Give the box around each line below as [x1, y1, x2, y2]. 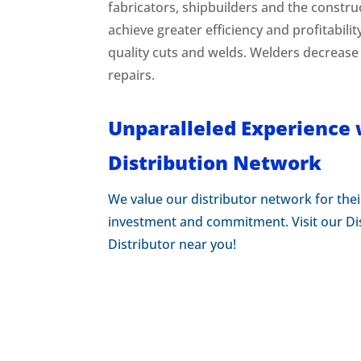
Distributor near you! [108, 235, 237, 253]
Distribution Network [108, 149, 322, 176]
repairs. [108, 66, 156, 85]
